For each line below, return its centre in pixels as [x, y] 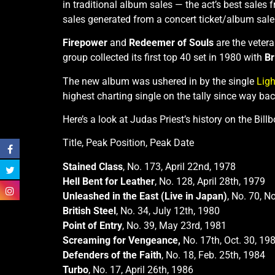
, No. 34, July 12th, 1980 [168, 211]
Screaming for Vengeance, [122, 240]
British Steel [89, 211]
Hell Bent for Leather [109, 181]
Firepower [85, 43]
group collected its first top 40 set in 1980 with [164, 58]
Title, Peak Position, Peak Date [128, 143]
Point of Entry [92, 225]
